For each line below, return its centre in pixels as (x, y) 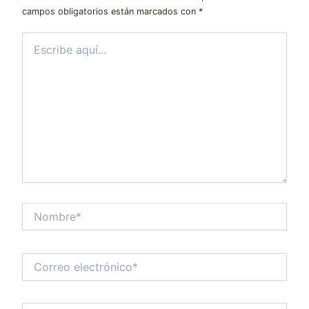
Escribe (38, 39)
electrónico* (49, 272)
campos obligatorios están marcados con (110, 12)
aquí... (35, 52)
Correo (37, 259)
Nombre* (42, 209)
